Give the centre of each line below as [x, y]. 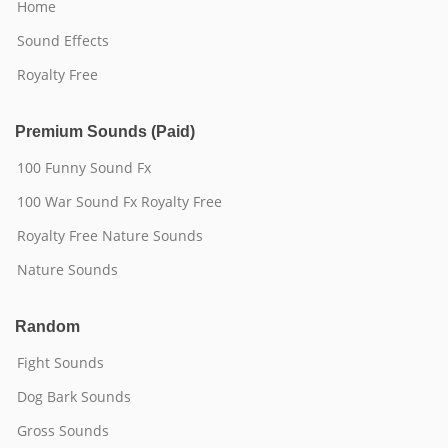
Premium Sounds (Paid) [105, 131]
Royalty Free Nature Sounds [110, 235]
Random [47, 326]
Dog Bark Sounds [74, 396]
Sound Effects [63, 40]
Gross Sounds [63, 430]
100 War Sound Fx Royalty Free [119, 201]
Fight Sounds [60, 362]
